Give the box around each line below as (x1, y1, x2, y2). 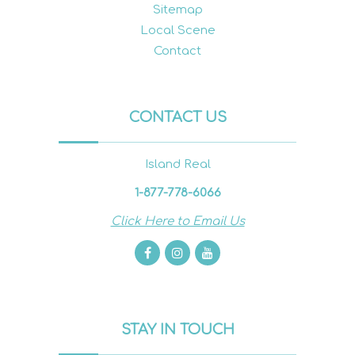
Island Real (144, 157, 211, 171)
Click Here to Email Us (110, 214, 245, 228)
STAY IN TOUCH (120, 321, 235, 338)
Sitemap (152, 2, 203, 17)
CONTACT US (128, 109, 227, 125)
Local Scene (139, 23, 216, 37)
